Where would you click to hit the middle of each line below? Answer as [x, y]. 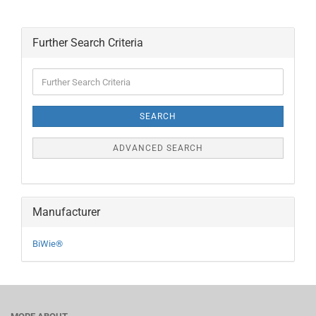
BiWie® [48, 244]
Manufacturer [66, 212]
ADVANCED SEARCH [158, 148]
